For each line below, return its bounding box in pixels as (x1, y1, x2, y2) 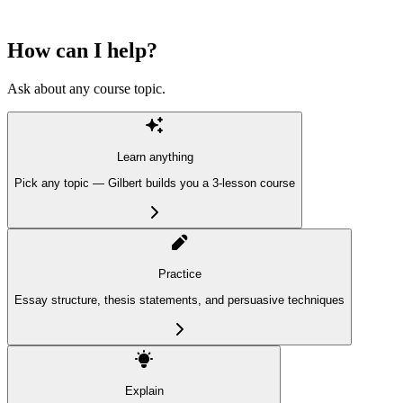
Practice (157, 267, 201, 282)
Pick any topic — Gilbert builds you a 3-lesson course (14, 175, 295, 190)
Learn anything (116, 150, 193, 165)
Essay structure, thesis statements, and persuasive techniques (14, 292, 345, 307)
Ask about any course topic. (7, 81, 166, 97)
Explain (124, 384, 164, 399)
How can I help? (7, 39, 157, 63)
